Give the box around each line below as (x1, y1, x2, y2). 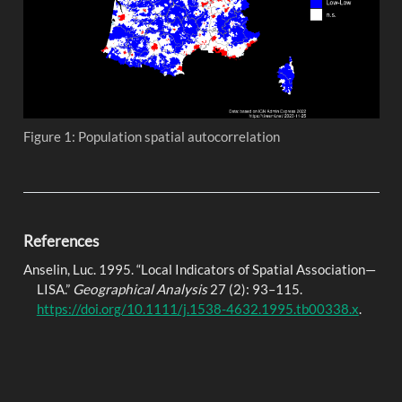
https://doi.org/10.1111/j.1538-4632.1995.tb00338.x (36, 300, 359, 317)
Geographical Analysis (72, 280, 207, 297)
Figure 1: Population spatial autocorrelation (22, 127, 280, 144)
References (22, 232, 99, 251)
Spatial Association (251, 260, 365, 277)
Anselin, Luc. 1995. (22, 260, 136, 277)
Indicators (174, 260, 235, 277)
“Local (135, 260, 175, 277)
